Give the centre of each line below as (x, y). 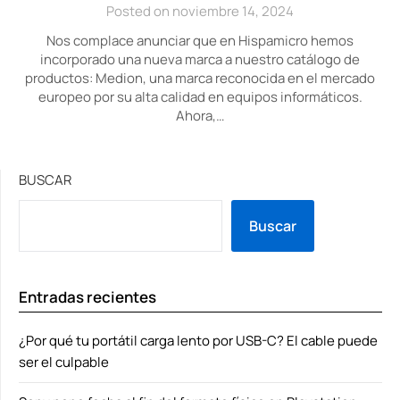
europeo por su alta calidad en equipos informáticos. (200, 97)
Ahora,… (200, 116)
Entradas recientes (87, 297)
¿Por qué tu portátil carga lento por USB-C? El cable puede (198, 341)
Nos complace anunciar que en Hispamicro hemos (200, 41)
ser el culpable (64, 362)
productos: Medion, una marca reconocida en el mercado (200, 78)
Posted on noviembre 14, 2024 (200, 11)
